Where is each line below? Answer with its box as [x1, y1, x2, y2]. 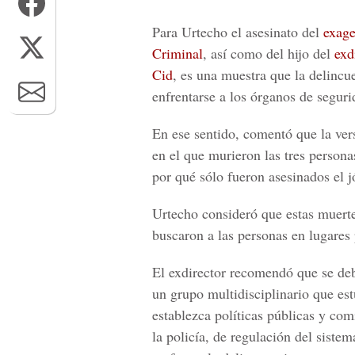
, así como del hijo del [203, 44, 334, 63]
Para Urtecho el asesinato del [152, 22, 323, 41]
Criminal [152, 44, 203, 63]
